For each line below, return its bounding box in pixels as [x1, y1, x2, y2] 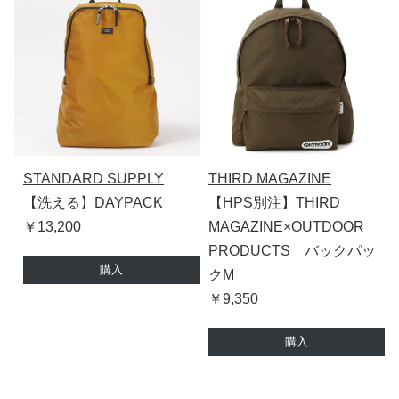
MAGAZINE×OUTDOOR [208, 218, 364, 234]
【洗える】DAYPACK [23, 194, 163, 210]
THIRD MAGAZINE [208, 170, 331, 186]
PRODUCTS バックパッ [208, 242, 376, 258]
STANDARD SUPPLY [23, 170, 164, 186]
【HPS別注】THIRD [208, 194, 340, 210]
